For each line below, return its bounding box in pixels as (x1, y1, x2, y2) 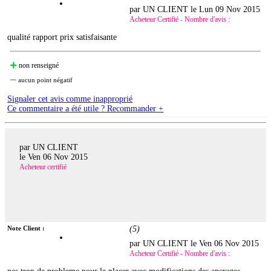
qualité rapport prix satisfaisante (7, 33, 117, 42)
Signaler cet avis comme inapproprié (7, 94, 133, 104)
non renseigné (17, 61, 59, 70)
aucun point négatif (16, 76, 73, 84)
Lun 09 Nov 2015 (199, 5, 261, 15)
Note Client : (7, 224, 45, 232)
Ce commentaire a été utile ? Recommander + (7, 104, 164, 114)
